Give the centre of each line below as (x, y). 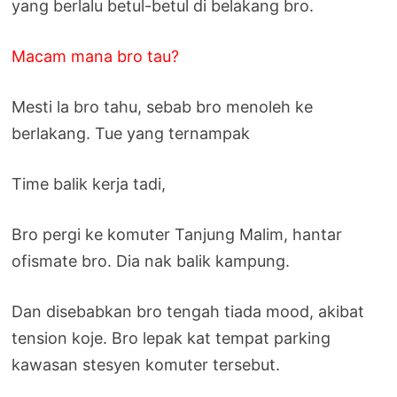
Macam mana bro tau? (96, 56)
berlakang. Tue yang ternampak (131, 133)
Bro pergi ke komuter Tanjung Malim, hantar (177, 234)
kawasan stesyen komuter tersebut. (146, 364)
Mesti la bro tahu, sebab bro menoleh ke (163, 106)
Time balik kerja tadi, (89, 183)
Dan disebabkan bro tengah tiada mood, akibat (188, 311)
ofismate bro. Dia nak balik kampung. (151, 261)
